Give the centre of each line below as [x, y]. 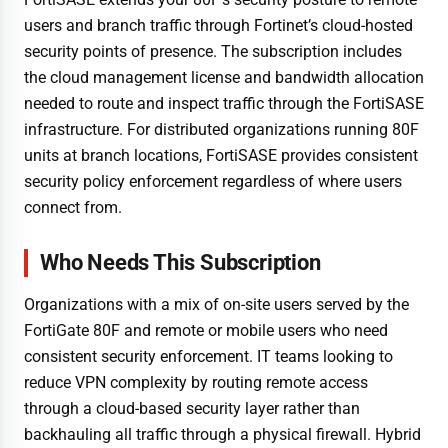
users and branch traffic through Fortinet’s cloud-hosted [218, 25]
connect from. [73, 207]
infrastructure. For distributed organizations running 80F [221, 129]
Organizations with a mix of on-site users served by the [216, 304]
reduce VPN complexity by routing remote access [196, 382]
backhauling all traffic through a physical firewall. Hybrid [222, 434]
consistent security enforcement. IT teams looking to [208, 356]
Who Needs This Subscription [180, 263]
